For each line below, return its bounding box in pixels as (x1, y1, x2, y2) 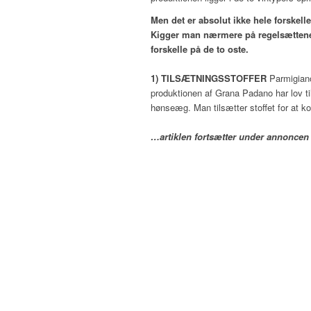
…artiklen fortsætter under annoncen (151, 130, 309, 144)
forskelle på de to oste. (151, 42, 249, 56)
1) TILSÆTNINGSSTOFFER (151, 72, 267, 85)
